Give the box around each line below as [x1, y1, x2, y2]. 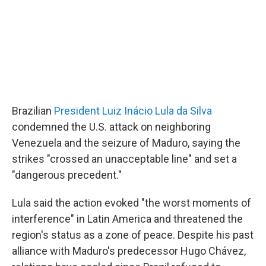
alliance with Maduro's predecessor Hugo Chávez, [12, 245, 246, 257]
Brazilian [12, 104, 54, 117]
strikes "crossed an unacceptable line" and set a [12, 153, 237, 165]
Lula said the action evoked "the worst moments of [12, 197, 251, 209]
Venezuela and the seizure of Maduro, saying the [12, 137, 240, 149]
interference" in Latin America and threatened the [12, 213, 243, 225]
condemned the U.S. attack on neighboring [12, 121, 211, 133]
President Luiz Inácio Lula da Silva [54, 104, 212, 117]
